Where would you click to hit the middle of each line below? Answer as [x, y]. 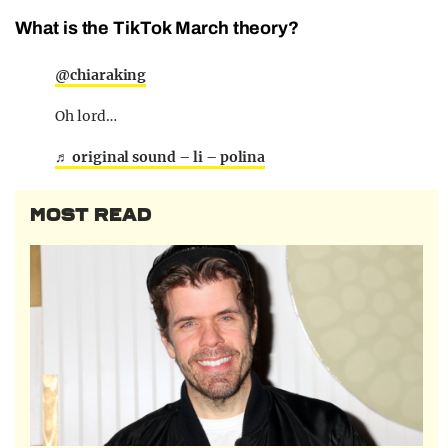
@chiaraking [101, 75]
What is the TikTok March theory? [157, 28]
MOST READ [91, 215]
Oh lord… [86, 116]
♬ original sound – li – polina [160, 157]
